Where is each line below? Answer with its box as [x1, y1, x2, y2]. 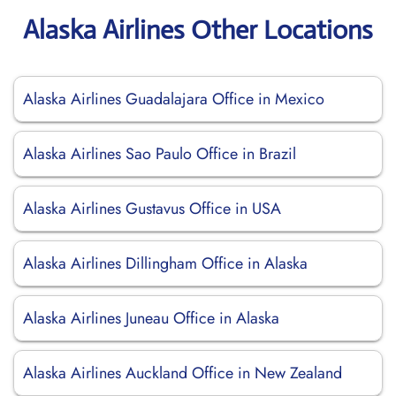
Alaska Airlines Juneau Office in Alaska [23, 307, 279, 330]
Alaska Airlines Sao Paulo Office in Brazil [23, 142, 296, 165]
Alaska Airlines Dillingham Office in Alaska [23, 252, 308, 275]
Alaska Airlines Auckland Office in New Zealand [23, 362, 342, 385]
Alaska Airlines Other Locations [23, 13, 373, 46]
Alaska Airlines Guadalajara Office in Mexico [23, 88, 324, 110]
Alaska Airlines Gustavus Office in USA [23, 197, 281, 220]
